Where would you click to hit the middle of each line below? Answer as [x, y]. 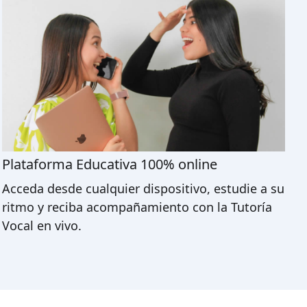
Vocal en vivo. [41, 225]
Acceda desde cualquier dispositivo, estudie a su [143, 188]
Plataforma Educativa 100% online [109, 164]
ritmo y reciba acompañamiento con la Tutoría [137, 207]
